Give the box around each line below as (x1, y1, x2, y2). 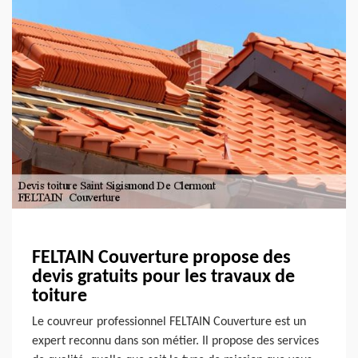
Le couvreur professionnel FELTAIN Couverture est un (32, 315, 306, 328)
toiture (32, 286, 87, 306)
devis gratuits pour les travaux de (32, 267, 295, 287)
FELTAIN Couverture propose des (32, 248, 291, 268)
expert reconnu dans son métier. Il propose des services (32, 334, 319, 348)
